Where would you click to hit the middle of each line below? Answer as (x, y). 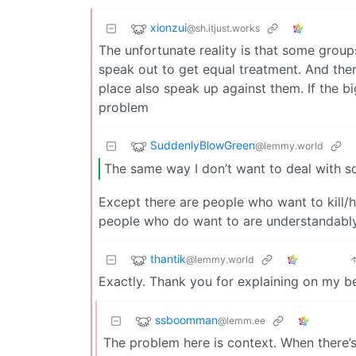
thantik (168, 259)
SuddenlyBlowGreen (203, 145)
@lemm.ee (242, 321)
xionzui (168, 27)
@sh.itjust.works (223, 28)
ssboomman (186, 320)
